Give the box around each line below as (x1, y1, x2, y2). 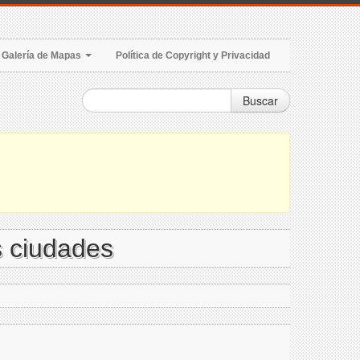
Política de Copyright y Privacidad (116, 50, 270, 61)
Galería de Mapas (2, 50, 84, 61)
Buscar (243, 92, 278, 108)
